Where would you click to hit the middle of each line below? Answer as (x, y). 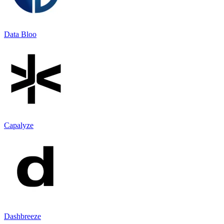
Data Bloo (20, 34)
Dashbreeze (22, 216)
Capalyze (19, 125)
